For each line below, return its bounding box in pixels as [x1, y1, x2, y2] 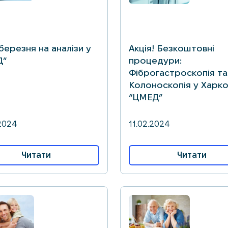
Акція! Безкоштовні [129, 43, 214, 53]
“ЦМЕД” [129, 92, 162, 102]
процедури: [129, 55, 182, 65]
